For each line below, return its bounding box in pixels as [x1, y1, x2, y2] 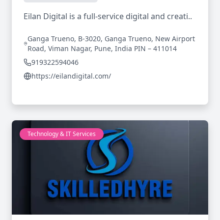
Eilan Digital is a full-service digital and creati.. [24, 11, 192, 22]
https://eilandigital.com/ [31, 71, 111, 81]
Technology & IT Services [27, 130, 96, 138]
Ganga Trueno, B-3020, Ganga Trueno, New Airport [27, 34, 195, 43]
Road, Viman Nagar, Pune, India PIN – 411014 [27, 44, 177, 53]
